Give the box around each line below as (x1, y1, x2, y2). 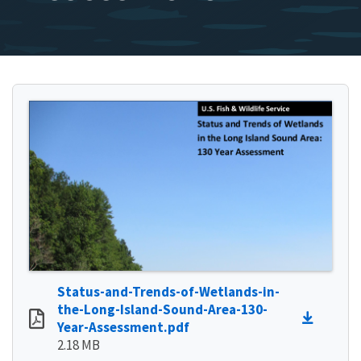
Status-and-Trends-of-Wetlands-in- (57, 282, 280, 301)
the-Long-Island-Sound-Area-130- (57, 300, 268, 318)
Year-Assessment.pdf (57, 317, 189, 336)
